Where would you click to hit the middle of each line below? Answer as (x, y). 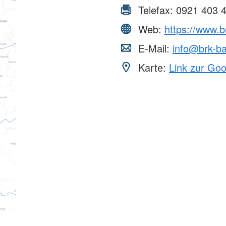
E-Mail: (154, 48)
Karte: (152, 68)
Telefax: (156, 10)
